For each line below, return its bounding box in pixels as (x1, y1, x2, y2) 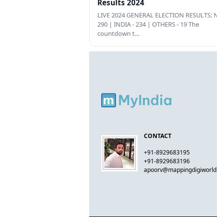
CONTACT (144, 132, 172, 140)
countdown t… (97, 29, 139, 38)
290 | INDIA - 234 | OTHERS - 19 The (97, 20, 199, 29)
